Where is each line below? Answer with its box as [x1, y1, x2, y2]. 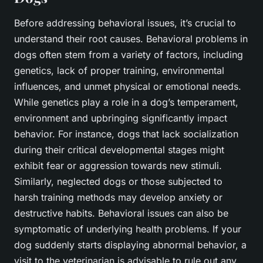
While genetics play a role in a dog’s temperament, [14, 96, 238, 109]
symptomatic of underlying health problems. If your [14, 223, 241, 235]
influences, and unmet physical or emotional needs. [14, 80, 241, 93]
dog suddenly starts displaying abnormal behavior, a [14, 239, 247, 251]
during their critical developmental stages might [14, 144, 224, 156]
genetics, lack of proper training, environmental [14, 65, 224, 77]
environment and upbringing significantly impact [14, 112, 227, 124]
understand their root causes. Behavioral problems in [14, 33, 248, 45]
